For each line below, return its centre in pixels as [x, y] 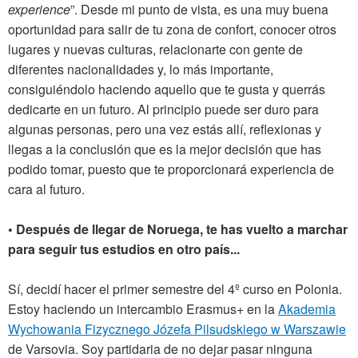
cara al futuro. [46, 189]
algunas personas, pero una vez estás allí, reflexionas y [165, 129]
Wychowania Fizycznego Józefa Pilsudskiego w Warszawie [177, 329]
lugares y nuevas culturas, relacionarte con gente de [155, 50]
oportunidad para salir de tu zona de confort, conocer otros [172, 30]
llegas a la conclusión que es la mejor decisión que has [165, 149]
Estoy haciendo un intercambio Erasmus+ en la [143, 309]
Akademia [307, 309]
